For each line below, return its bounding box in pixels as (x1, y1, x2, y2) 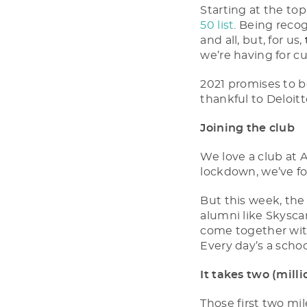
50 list (200, 20, 234, 31)
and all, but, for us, (200, 35, 305, 46)
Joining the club (200, 123, 295, 134)
